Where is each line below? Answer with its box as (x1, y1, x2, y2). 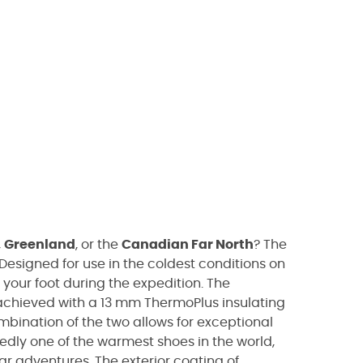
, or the (75, 238, 122, 251)
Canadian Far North (122, 238, 254, 251)
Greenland (4, 238, 75, 251)
